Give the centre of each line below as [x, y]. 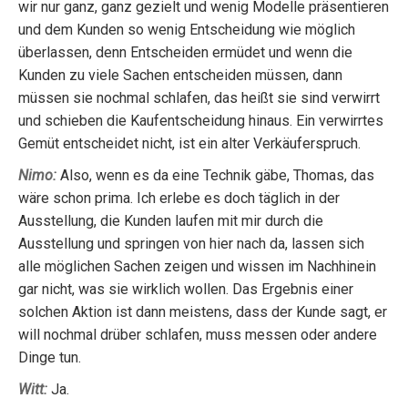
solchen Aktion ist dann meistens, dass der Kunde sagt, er [203, 312]
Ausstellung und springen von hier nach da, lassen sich [191, 244]
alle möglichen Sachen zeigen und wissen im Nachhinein [197, 266]
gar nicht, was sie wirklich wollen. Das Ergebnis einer [186, 289]
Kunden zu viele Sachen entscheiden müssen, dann [180, 75]
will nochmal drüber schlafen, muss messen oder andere [198, 335]
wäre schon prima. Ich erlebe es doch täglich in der [179, 198]
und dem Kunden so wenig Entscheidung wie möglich [187, 30]
